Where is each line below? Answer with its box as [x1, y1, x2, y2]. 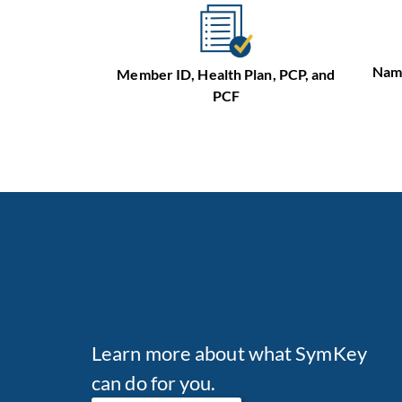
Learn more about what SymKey [92, 340, 367, 365]
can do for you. [92, 370, 216, 395]
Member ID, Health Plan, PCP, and [117, 66, 336, 83]
